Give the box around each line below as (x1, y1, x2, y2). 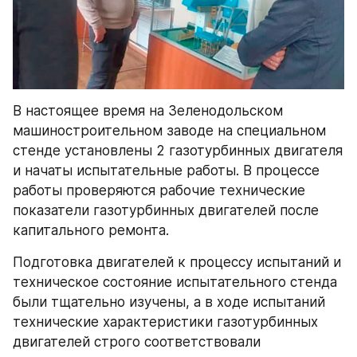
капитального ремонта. (13, 222, 169, 239)
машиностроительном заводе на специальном (13, 123, 326, 139)
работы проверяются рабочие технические (13, 182, 305, 199)
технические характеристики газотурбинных (13, 314, 318, 331)
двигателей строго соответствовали (13, 334, 261, 351)
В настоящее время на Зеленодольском (13, 103, 283, 120)
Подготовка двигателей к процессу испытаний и (13, 254, 341, 271)
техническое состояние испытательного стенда (13, 274, 337, 291)
